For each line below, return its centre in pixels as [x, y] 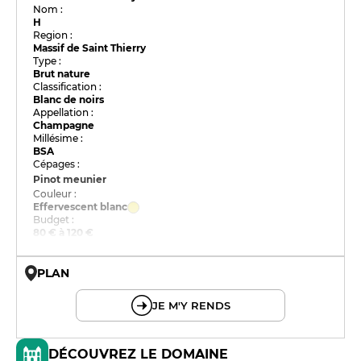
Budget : [54, 220]
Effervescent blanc [81, 207]
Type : [48, 61]
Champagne [64, 125]
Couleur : [55, 194]
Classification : [68, 87]
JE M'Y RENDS [191, 305]
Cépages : [57, 164]
